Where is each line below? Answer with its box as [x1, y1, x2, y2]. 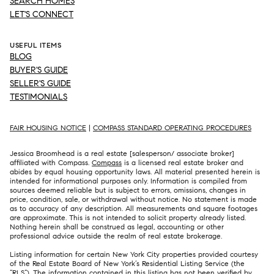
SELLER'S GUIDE [10, 78, 71, 89]
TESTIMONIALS [10, 92, 67, 103]
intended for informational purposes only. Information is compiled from [10, 176, 247, 185]
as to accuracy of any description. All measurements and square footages [10, 203, 257, 213]
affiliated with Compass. [10, 157, 92, 167]
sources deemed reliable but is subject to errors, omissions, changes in [10, 185, 246, 194]
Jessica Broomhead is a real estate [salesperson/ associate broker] [10, 148, 234, 158]
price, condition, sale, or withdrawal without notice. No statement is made [10, 194, 257, 204]
